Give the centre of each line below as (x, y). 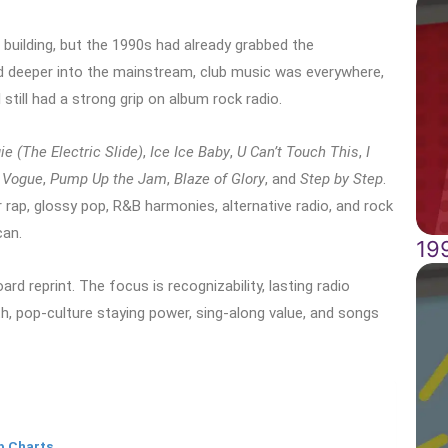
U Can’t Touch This (298, 151)
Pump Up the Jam (108, 178)
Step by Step (341, 178)
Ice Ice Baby (190, 151)
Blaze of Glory (219, 178)
